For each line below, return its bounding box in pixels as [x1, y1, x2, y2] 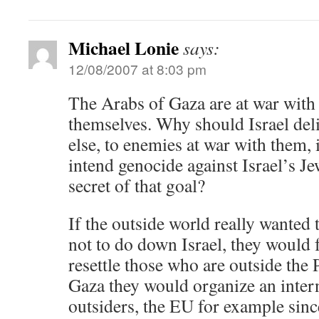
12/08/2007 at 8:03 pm [68, 59, 206, 78]
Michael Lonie [68, 34, 179, 61]
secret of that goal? [68, 173, 205, 197]
